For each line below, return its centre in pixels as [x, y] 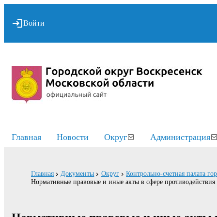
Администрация [180, 137]
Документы [77, 174]
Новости [73, 137]
